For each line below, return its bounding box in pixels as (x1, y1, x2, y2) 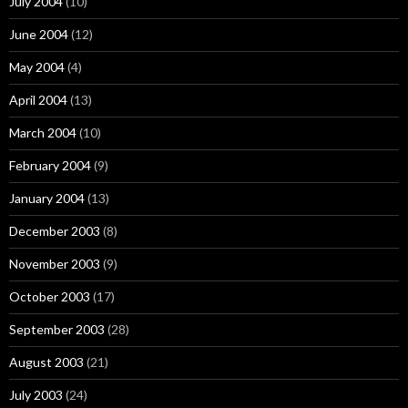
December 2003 (9, 223, 100, 239)
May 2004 (9, 59, 65, 75)
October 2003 (9, 289, 90, 304)
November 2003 (9, 256, 100, 271)
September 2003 (9, 321, 105, 337)
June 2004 (9, 26, 68, 42)
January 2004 (9, 190, 85, 206)
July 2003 (9, 387, 63, 403)
